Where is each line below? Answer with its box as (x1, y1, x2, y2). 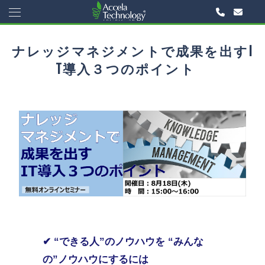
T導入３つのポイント (55, 59, 210, 77)
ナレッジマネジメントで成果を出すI (11, 41, 254, 60)
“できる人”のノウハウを (53, 235, 168, 247)
